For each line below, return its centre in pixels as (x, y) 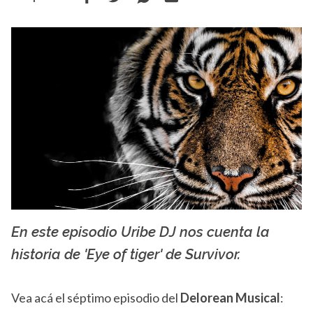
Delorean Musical (230, 298)
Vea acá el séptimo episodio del (96, 298)
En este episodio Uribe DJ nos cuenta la (140, 232)
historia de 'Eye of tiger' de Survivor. (126, 255)
